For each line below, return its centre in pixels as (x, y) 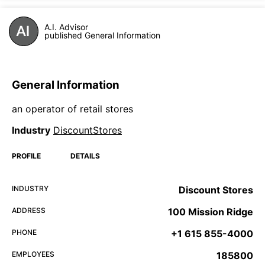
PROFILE (26, 156)
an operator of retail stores (72, 109)
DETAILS (85, 156)
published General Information (102, 35)
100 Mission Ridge (211, 211)
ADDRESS (29, 210)
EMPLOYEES (33, 254)
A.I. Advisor (66, 27)
